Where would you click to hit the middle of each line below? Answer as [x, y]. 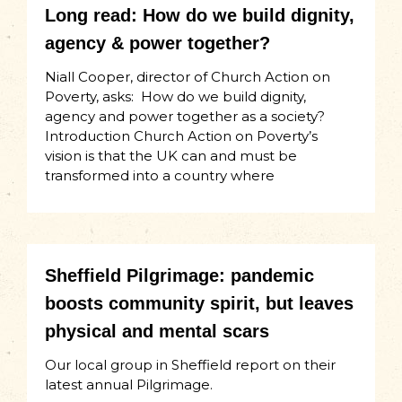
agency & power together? [157, 44]
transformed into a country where [160, 176]
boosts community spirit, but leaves [199, 304]
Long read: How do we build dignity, [200, 16]
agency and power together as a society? [185, 117]
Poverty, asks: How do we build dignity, [175, 97]
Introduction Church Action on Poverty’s [181, 136]
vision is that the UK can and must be [171, 156]
